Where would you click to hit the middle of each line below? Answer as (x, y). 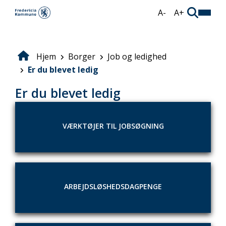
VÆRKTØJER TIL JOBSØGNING (113, 126)
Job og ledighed (137, 56)
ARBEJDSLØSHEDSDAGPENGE (113, 186)
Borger (82, 56)
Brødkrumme (49, 64)
